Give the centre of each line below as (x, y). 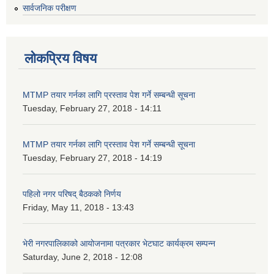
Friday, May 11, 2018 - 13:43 (78, 208)
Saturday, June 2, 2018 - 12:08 (83, 257)
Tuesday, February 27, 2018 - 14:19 (92, 158)
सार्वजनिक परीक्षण (50, 8)
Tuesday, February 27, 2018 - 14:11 (92, 109)
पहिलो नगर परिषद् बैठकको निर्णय (72, 194)
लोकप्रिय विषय (61, 59)
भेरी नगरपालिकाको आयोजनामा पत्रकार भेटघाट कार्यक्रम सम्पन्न (119, 244)
